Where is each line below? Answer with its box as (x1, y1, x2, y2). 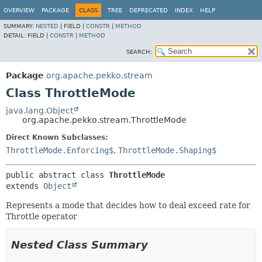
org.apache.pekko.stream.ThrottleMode (22, 115, 187, 125)
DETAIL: (4, 32, 27, 39)
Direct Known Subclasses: (6, 133, 108, 142)
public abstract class (6, 170, 109, 180)
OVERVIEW (4, 7, 35, 13)
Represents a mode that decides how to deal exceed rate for (6, 201, 250, 210)
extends (6, 181, 43, 191)
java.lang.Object (6, 106, 73, 115)
